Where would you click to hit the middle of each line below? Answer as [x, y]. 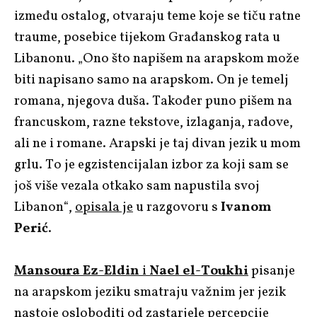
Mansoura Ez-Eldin [77, 271]
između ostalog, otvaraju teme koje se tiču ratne [157, 16]
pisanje [272, 271]
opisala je [104, 207]
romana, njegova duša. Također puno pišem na [153, 101]
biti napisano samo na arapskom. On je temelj [151, 80]
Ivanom [246, 207]
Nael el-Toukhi [199, 271]
